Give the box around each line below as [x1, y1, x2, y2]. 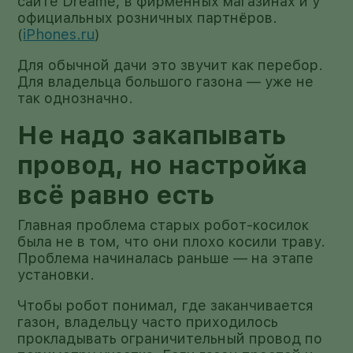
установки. [17, 266, 95, 283]
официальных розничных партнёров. [17, 9, 278, 26]
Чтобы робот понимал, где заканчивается [17, 296, 314, 314]
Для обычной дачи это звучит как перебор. [17, 56, 324, 73]
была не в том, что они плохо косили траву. [17, 232, 326, 250]
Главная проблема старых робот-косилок [17, 216, 310, 233]
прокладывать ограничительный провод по [17, 329, 323, 347]
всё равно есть [17, 180, 215, 210]
